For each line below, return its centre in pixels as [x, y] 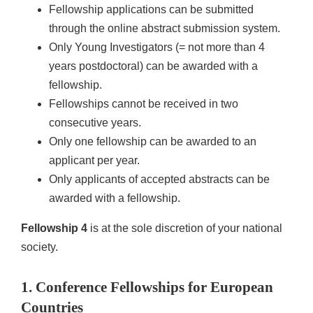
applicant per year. [94, 160]
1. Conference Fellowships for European [147, 287]
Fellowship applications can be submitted [151, 9]
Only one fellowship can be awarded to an [153, 141]
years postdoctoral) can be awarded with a [153, 66]
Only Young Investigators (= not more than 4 [157, 47]
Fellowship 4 [54, 228]
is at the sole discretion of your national [185, 228]
